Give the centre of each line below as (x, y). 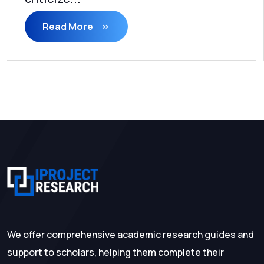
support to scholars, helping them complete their (115, 252)
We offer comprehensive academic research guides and (131, 235)
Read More (69, 27)
